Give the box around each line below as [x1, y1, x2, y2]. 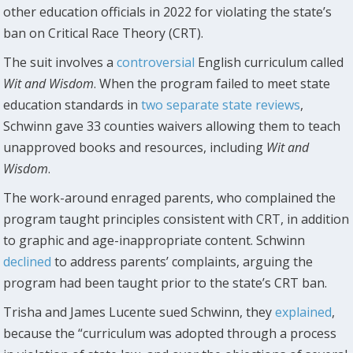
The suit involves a [3, 53, 117, 71]
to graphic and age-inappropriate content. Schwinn [3, 231, 306, 249]
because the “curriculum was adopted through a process [3, 324, 337, 342]
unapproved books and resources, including [3, 138, 267, 156]
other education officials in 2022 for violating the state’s [3, 2, 333, 20]
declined [3, 252, 52, 270]
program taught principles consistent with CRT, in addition [3, 210, 350, 228]
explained [275, 303, 333, 321]
